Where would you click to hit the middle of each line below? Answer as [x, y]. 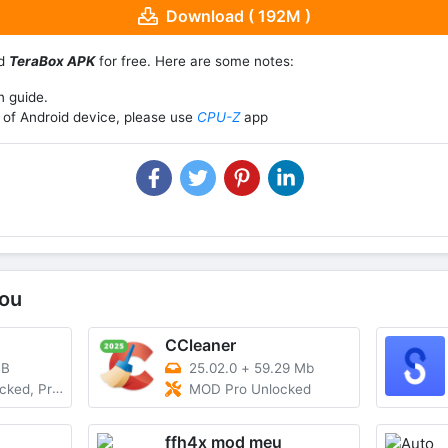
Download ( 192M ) [238, 15]
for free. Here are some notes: [194, 60]
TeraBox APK [52, 60]
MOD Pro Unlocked [250, 389]
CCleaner [201, 344]
